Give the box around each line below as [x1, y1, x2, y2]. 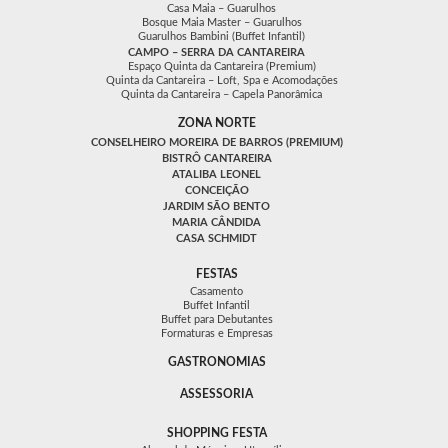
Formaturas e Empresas [160, 327, 273, 339]
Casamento [190, 285, 243, 297]
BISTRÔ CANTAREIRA [161, 152, 272, 164]
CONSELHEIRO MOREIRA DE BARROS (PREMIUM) [90, 136, 343, 148]
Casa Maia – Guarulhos [167, 2, 276, 14]
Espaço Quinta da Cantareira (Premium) [127, 60, 316, 72]
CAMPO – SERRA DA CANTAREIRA [128, 46, 305, 58]
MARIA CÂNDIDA [172, 216, 261, 228]
